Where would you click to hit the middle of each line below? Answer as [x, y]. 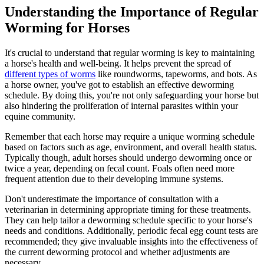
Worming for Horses [67, 27]
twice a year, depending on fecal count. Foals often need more [120, 168]
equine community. [40, 116]
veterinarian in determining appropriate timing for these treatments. [128, 209]
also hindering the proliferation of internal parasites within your [121, 105]
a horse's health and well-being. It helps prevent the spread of [118, 63]
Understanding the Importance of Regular [132, 11]
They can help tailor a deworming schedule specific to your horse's [128, 220]
